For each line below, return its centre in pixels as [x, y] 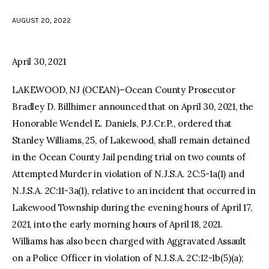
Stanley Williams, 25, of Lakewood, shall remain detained [131, 141]
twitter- [147, 29]
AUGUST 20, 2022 [41, 20]
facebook [124, 29]
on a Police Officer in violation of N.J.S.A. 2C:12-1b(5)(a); [128, 258]
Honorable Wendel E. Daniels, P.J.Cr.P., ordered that [122, 124]
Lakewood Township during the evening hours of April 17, [132, 208]
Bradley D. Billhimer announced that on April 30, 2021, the [133, 107]
